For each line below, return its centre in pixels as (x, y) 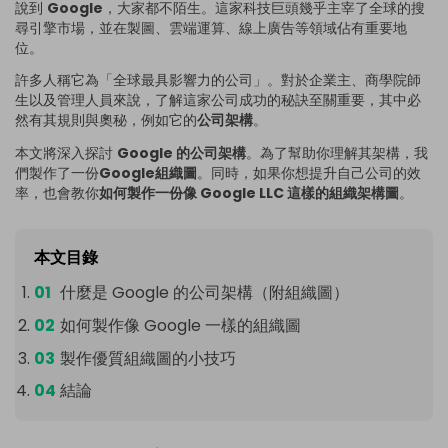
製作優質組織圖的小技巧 (147, 358)
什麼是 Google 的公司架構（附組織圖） (204, 293)
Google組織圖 (148, 173)
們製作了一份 (57, 173)
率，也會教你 (57, 193)
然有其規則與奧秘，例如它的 (106, 120)
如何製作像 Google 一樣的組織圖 (180, 325)
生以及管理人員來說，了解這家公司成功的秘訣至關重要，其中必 (218, 100)
